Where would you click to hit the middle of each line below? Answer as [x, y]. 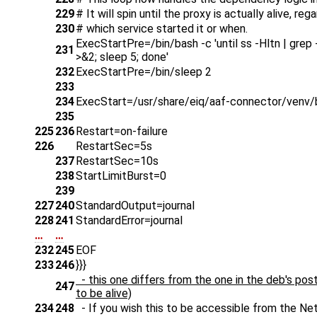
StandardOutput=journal [135, 206]
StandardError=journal [129, 221]
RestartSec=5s [114, 146]
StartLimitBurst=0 [121, 176]
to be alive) [104, 294]
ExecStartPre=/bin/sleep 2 [144, 72]
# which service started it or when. [162, 29]
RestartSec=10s [117, 161]
